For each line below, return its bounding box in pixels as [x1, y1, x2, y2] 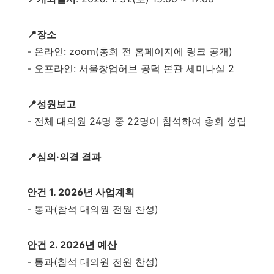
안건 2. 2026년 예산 [27, 239, 117, 251]
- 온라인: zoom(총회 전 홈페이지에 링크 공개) [27, 45, 232, 57]
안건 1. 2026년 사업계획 [27, 186, 135, 198]
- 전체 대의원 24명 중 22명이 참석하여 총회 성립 [27, 115, 246, 127]
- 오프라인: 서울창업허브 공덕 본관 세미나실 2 [27, 62, 234, 75]
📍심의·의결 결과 [27, 150, 101, 163]
